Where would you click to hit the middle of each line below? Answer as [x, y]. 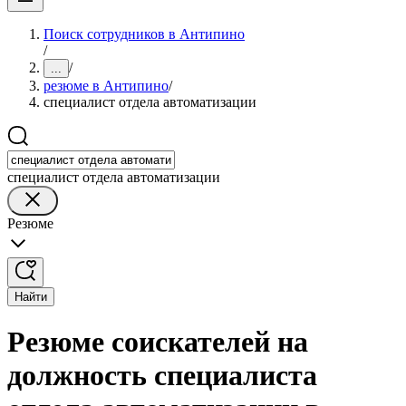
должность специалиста [162, 376]
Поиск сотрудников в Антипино [144, 34]
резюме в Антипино [106, 86]
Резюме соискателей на [158, 342]
